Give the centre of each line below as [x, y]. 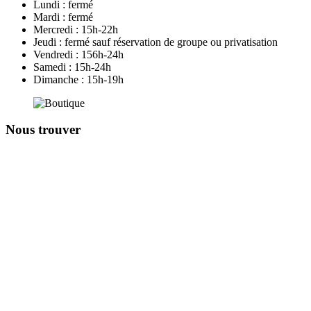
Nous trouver [43, 130]
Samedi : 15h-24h [72, 67]
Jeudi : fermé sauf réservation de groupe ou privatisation [155, 42]
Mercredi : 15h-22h [76, 29]
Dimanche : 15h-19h [78, 79]
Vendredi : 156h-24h [78, 54]
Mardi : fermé [63, 17]
